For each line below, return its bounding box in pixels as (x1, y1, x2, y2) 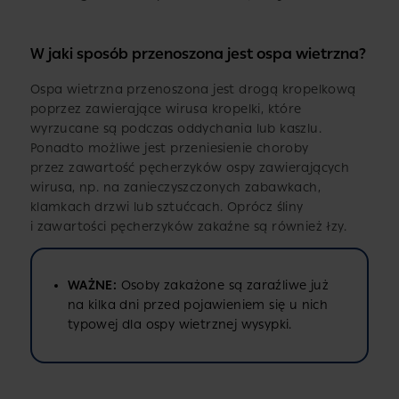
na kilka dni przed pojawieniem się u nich (67, 297, 329, 313)
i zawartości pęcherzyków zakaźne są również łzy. (29, 219, 346, 235)
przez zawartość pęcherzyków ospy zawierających (29, 160, 350, 176)
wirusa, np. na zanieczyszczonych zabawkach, (29, 180, 321, 196)
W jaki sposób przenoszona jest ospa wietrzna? (29, 45, 366, 63)
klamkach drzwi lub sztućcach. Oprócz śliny (29, 199, 304, 216)
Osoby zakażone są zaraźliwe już (117, 278, 329, 294)
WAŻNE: (67, 278, 118, 294)
